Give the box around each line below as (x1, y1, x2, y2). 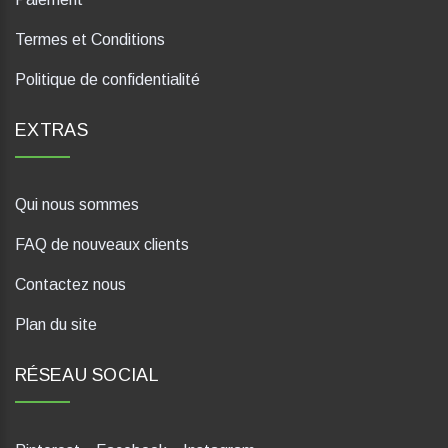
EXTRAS (15, 120, 88, 141)
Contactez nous (15, 276, 126, 294)
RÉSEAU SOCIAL (15, 365, 159, 386)
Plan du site (15, 316, 97, 334)
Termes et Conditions (15, 31, 165, 49)
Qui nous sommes (15, 196, 139, 214)
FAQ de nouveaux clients (15, 236, 189, 254)
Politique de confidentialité (15, 71, 200, 89)
